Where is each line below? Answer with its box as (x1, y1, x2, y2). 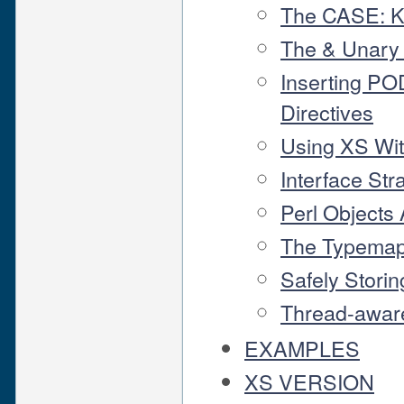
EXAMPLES (244, 332, 360, 363)
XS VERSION (244, 365, 374, 397)
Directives (280, 96, 373, 127)
